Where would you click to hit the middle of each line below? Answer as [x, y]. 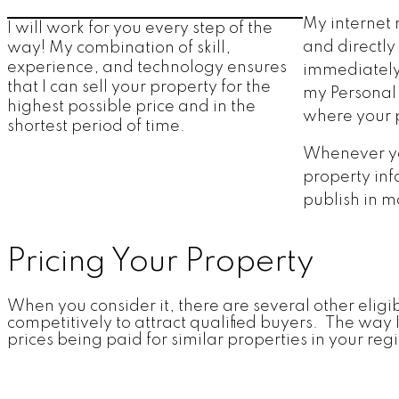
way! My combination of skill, [119, 48]
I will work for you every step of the [140, 28]
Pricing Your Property [161, 262]
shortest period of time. [96, 126]
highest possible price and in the [131, 106]
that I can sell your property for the [139, 87]
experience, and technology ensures [147, 67]
